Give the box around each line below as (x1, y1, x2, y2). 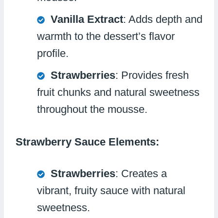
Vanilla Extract (51, 13, 123, 25)
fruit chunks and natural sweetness (37, 86, 200, 98)
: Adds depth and (123, 13, 202, 25)
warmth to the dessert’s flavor (37, 30, 175, 42)
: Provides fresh (115, 69, 189, 81)
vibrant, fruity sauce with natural (37, 184, 185, 197)
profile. (37, 47, 69, 59)
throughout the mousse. (37, 103, 147, 115)
